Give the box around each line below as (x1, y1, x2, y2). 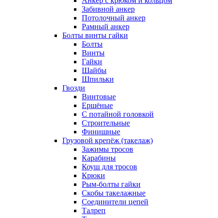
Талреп (82, 206, 106, 215)
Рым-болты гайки (82, 180, 141, 188)
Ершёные (82, 101, 113, 109)
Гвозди (62, 84, 85, 92)
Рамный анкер (82, 22, 129, 31)
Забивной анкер (82, 5, 135, 13)
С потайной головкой (82, 110, 154, 118)
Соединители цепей (82, 198, 148, 206)
